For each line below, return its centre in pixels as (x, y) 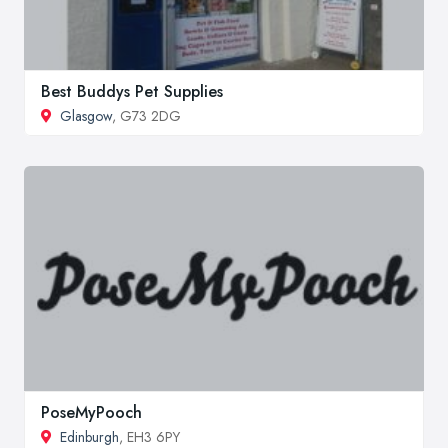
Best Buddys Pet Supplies (132, 92)
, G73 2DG (146, 116)
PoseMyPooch (91, 412)
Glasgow (86, 116)
